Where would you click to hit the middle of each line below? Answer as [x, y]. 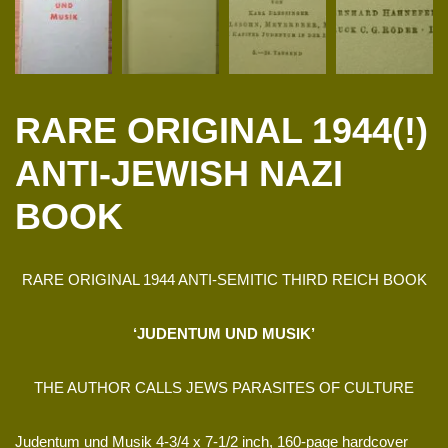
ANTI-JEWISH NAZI [179, 173]
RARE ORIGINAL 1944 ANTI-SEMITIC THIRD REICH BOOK [224, 279]
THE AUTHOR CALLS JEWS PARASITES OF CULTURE [224, 387]
